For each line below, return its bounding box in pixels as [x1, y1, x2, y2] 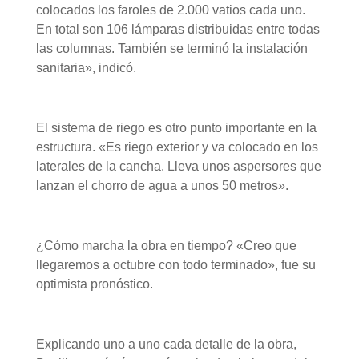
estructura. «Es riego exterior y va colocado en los [35, 140, 318, 155]
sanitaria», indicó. [35, 61, 139, 75]
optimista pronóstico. [35, 277, 156, 292]
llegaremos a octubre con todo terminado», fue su [35, 258, 316, 272]
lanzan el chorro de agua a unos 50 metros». [35, 179, 292, 193]
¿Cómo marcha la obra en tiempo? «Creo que [35, 239, 296, 253]
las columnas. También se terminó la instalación [35, 42, 308, 56]
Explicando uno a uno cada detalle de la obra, [35, 337, 296, 352]
